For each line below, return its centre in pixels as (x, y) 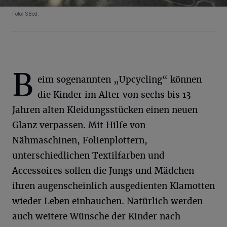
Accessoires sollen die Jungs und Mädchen (103, 171)
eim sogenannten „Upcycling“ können (120, 80)
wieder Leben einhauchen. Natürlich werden (107, 201)
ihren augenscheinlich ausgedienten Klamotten (113, 186)
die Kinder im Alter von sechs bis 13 (114, 95)
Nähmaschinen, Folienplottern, (80, 141)
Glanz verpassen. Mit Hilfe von (79, 125)
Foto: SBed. (26, 14)
